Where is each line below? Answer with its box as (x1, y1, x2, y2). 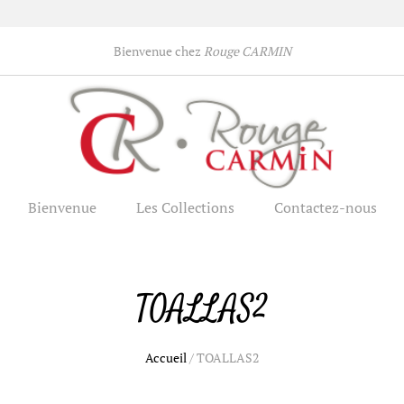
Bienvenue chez (113, 42, 204, 60)
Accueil (145, 349, 187, 366)
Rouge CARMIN (203, 42, 291, 60)
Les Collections (135, 197, 234, 218)
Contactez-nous (273, 197, 377, 218)
